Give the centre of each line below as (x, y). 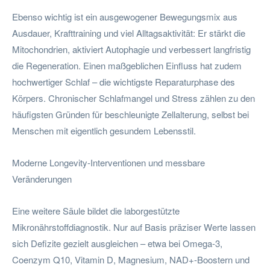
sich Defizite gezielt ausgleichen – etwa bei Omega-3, (117, 243)
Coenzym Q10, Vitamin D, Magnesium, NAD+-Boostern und (131, 259)
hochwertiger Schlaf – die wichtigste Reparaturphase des (124, 81)
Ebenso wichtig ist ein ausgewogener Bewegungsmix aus (125, 16)
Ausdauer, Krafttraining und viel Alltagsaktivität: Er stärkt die (129, 33)
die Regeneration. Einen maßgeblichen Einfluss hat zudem (127, 65)
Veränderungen (42, 178)
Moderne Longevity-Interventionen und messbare (108, 162)
